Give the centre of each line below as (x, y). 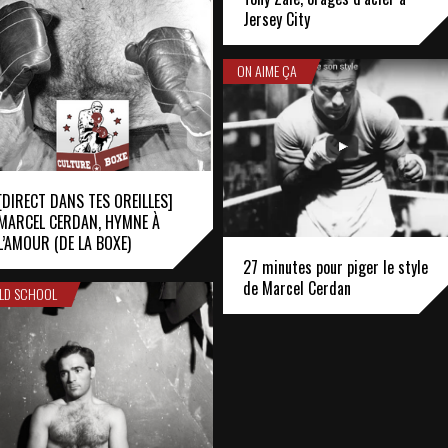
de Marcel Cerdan (297, 287)
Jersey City (276, 19)
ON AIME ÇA (267, 70)
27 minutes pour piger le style (335, 266)
